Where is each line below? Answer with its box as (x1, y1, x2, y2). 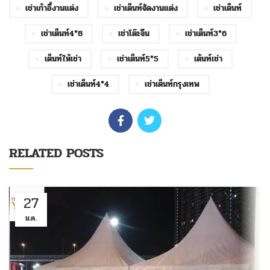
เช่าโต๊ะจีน (118, 27, 149, 40)
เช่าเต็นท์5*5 (117, 52, 159, 65)
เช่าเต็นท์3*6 (184, 27, 227, 40)
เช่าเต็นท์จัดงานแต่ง (114, 2, 178, 14)
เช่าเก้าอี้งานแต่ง (25, 2, 78, 14)
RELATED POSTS (9, 143, 104, 163)
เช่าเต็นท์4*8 (40, 27, 83, 40)
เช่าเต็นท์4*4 (67, 78, 109, 90)
